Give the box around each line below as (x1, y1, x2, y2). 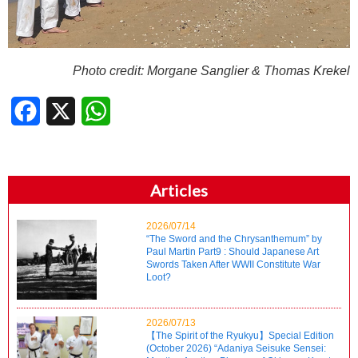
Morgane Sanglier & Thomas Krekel (144, 63, 350, 78)
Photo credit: (73, 63, 144, 78)
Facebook (40, 103, 97, 117)
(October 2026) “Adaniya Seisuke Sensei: (146, 342, 327, 354)
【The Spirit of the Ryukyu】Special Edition (146, 329, 335, 341)
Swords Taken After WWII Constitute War (146, 258, 321, 270)
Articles (150, 180, 208, 200)
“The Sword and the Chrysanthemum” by (146, 233, 323, 245)
